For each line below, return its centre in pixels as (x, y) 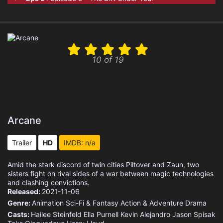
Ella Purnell (101, 214)
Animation (48, 203)
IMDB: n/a (80, 143)
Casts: (19, 214)
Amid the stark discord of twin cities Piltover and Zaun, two (103, 165)
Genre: (20, 203)
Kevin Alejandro (145, 214)
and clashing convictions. (49, 182)
